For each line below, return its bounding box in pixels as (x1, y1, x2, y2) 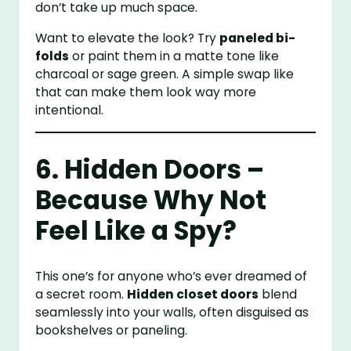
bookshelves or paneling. (35, 321, 188, 338)
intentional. (35, 102, 104, 118)
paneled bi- (219, 30, 296, 46)
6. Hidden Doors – (35, 151, 265, 187)
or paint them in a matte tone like (69, 48, 280, 64)
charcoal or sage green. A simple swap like (35, 66, 295, 82)
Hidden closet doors (127, 285, 259, 302)
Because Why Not (35, 182, 267, 218)
